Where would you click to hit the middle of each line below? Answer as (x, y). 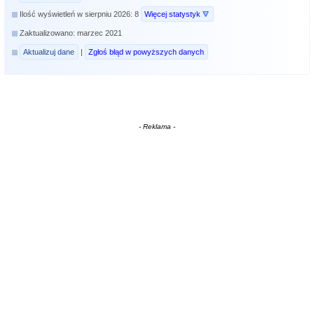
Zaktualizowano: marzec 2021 (71, 33)
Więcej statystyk (173, 14)
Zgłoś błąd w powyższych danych (146, 52)
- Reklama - (157, 126)
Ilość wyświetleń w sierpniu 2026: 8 (81, 14)
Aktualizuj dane (49, 52)
